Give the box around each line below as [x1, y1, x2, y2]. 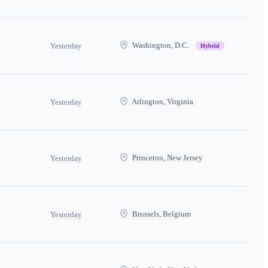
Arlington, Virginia [130, 96, 193, 106]
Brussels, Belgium [130, 209, 191, 218]
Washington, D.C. [130, 40, 191, 50]
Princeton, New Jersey [130, 153, 203, 162]
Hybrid [200, 42, 220, 49]
